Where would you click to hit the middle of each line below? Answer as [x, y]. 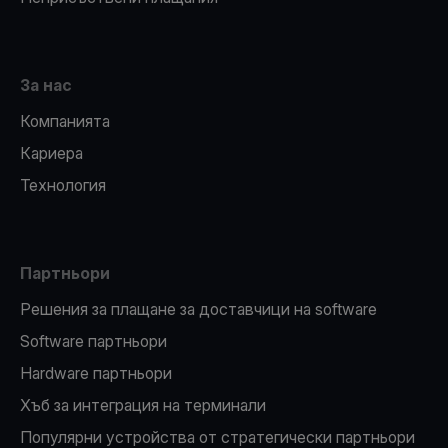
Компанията [65, 121]
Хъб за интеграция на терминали [143, 405]
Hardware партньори [96, 373]
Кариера [51, 153]
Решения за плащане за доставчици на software [198, 309]
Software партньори [93, 341]
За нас [46, 85]
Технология [63, 185]
